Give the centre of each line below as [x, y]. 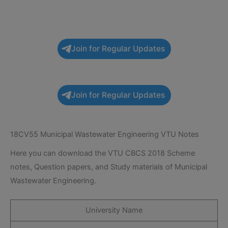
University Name [114, 210]
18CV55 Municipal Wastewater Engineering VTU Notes [105, 134]
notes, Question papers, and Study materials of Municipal [109, 167]
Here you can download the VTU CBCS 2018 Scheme [103, 153]
